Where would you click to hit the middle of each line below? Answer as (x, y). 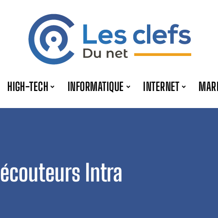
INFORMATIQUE (96, 86)
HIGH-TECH (28, 86)
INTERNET (161, 86)
